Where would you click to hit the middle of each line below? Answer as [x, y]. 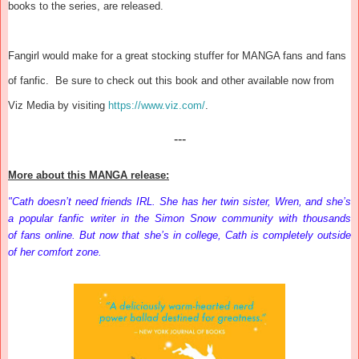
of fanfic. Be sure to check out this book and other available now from [171, 80]
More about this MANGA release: [89, 175]
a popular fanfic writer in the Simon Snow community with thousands [179, 218]
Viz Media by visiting [58, 105]
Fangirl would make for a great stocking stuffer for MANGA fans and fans [177, 55]
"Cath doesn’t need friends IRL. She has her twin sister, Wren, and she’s [179, 201]
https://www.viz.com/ [157, 105]
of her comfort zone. [55, 252]
